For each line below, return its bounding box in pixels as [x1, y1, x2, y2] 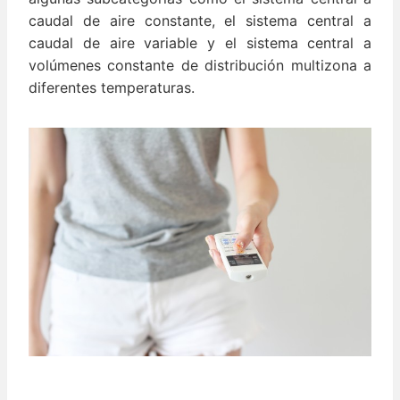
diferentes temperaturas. [29, 79, 195, 97]
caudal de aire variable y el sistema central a [29, 34, 371, 53]
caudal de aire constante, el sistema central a [29, 12, 371, 30]
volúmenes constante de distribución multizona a [29, 56, 371, 75]
